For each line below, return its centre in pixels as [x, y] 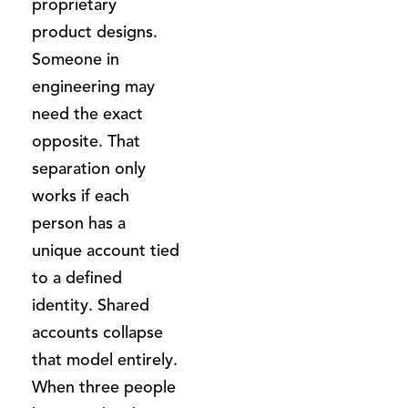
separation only [89, 168]
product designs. [95, 31]
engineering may [93, 86]
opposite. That [86, 141]
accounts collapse [97, 332]
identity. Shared [91, 305]
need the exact [87, 113]
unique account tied [106, 250]
